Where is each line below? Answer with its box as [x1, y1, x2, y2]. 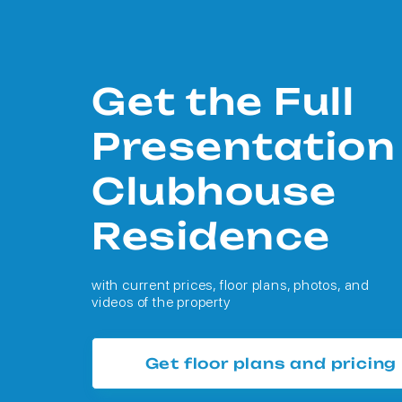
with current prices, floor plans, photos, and [92, 276, 370, 293]
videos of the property [92, 293, 231, 310]
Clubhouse [92, 169, 337, 214]
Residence [92, 214, 331, 258]
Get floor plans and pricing [144, 354, 398, 372]
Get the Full [92, 79, 354, 124]
